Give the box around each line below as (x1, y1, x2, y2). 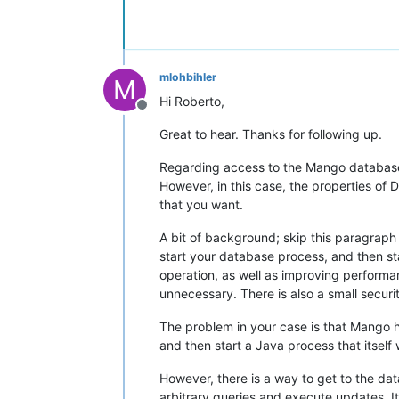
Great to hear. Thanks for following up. (159, 126, 382, 142)
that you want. (159, 197, 243, 212)
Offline (141, 105, 185, 123)
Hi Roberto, (159, 94, 224, 109)
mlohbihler (159, 70, 216, 84)
